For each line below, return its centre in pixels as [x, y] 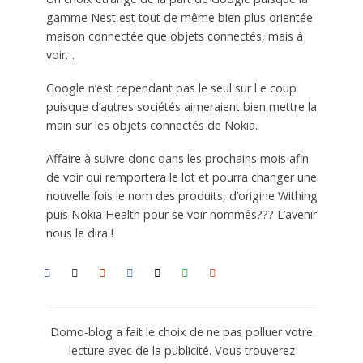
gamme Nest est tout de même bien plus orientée [179, 18]
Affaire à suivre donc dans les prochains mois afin [177, 159]
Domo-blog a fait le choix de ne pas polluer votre [181, 331]
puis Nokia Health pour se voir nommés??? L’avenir [181, 215]
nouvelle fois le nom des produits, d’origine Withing [181, 196]
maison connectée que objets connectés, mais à [174, 36]
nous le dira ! [79, 233]
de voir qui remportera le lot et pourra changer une [181, 177]
